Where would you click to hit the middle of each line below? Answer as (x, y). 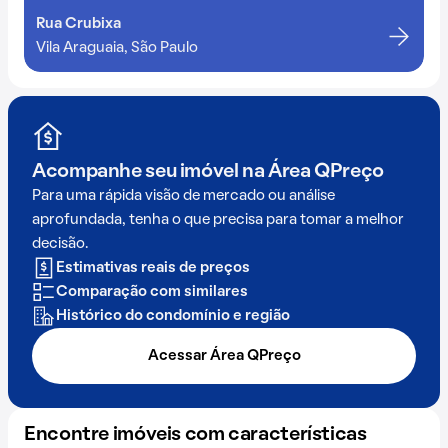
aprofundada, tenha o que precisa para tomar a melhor (218, 220)
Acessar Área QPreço (224, 356)
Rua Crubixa (78, 24)
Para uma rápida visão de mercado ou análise (183, 196)
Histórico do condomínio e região (173, 316)
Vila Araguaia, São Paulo (117, 48)
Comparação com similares (152, 292)
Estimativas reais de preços (153, 268)
